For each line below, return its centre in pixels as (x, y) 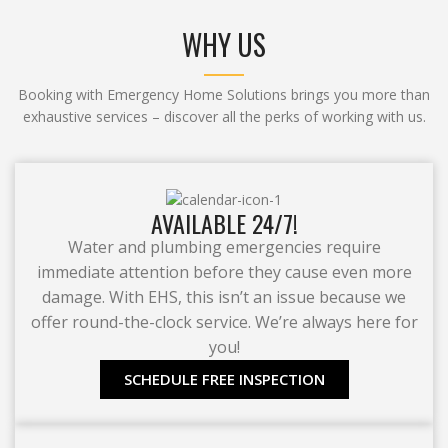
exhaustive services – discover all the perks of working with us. (224, 117)
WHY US (224, 45)
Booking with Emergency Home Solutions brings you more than (224, 95)
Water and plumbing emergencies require (224, 247)
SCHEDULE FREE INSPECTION (224, 379)
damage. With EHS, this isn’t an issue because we (224, 297)
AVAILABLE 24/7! (224, 223)
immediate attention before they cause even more (224, 272)
